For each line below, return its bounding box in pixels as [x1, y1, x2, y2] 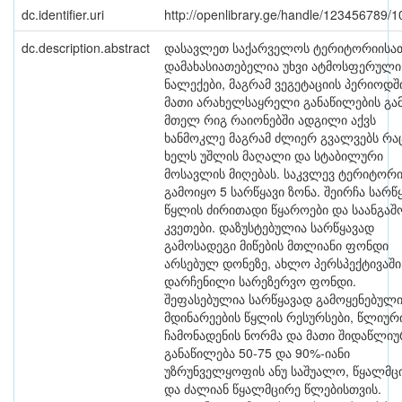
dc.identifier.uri [22, 5, 104, 23]
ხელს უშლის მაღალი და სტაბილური [164, 146, 383, 164]
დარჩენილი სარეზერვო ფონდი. [164, 272, 356, 290]
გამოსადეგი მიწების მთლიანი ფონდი [164, 236, 389, 254]
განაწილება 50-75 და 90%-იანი [164, 344, 350, 362]
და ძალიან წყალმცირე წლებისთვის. [164, 380, 381, 398]
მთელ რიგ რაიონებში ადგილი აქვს [164, 110, 376, 128]
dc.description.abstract [22, 39, 150, 57]
